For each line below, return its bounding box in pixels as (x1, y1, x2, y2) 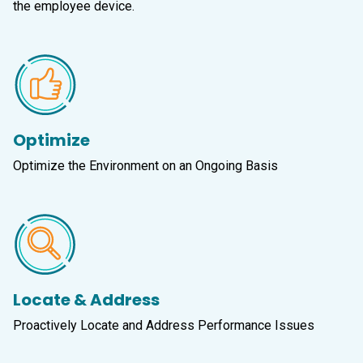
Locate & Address (13, 288, 160, 312)
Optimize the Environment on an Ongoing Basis (13, 158, 288, 174)
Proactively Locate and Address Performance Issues (13, 318, 321, 334)
